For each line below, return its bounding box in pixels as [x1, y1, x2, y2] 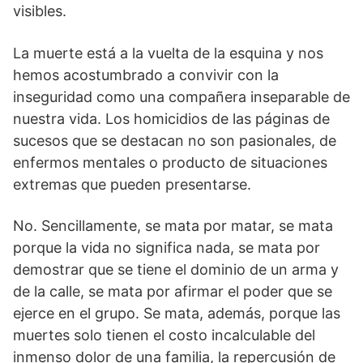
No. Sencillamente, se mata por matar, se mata [13, 217, 333, 234]
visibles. [13, 2, 66, 19]
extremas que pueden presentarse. [13, 176, 251, 193]
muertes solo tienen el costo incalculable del [13, 327, 315, 344]
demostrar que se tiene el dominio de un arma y [13, 261, 339, 278]
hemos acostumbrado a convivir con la [13, 66, 279, 83]
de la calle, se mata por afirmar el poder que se [13, 283, 332, 300]
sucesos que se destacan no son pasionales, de [13, 132, 336, 149]
